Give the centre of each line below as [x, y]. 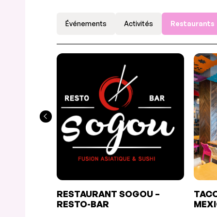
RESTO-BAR [83, 204]
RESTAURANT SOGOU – [108, 194]
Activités [139, 23]
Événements [86, 23]
